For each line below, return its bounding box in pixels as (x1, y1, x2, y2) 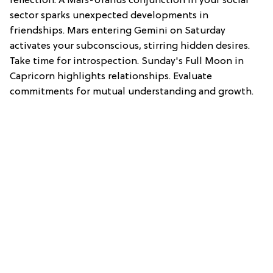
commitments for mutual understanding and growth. (10, 87, 253, 98)
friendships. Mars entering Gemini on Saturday (10, 26, 225, 37)
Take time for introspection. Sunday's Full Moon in (10, 56, 244, 68)
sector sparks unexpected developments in (10, 10, 208, 22)
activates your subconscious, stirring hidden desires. (10, 41, 250, 52)
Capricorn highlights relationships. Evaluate (10, 71, 212, 83)
